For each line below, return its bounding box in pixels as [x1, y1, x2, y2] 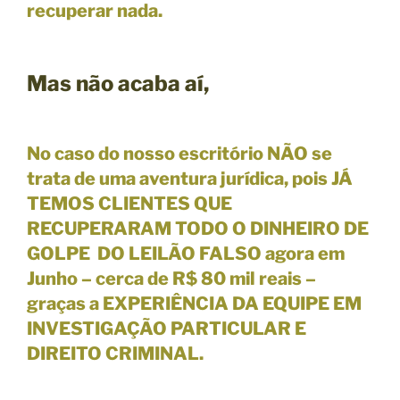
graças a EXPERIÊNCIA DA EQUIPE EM [27, 292, 362, 314]
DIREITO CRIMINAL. [27, 342, 204, 364]
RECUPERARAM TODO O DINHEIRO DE [27, 217, 369, 239]
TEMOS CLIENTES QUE [27, 192, 232, 214]
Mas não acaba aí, [27, 70, 209, 96]
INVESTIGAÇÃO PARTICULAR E [27, 317, 306, 339]
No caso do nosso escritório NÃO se [27, 142, 332, 164]
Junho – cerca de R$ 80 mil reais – [27, 267, 316, 289]
